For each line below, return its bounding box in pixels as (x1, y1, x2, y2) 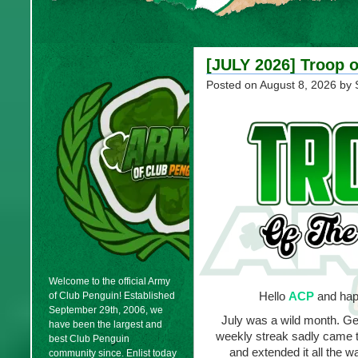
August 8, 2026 (260, 79, 336, 91)
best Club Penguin (49, 333, 129, 344)
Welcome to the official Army (49, 276, 170, 287)
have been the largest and (49, 319, 162, 330)
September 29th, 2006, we (49, 304, 163, 316)
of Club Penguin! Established (49, 290, 175, 301)
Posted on (206, 79, 260, 91)
